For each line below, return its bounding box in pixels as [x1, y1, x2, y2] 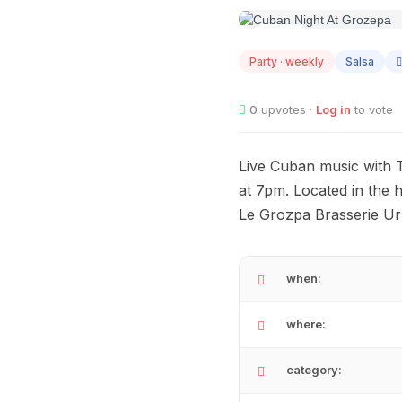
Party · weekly [249, 55, 324, 69]
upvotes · [258, 102, 316, 118]
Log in [316, 102, 351, 118]
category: [286, 363, 342, 378]
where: [286, 317, 326, 332]
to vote [351, 102, 393, 118]
